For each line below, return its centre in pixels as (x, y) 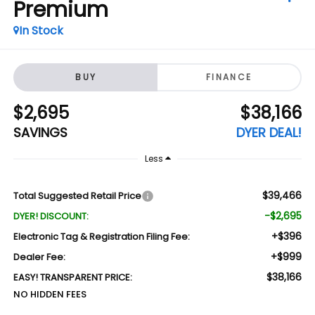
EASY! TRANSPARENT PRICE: (72, 278)
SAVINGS (40, 132)
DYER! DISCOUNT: (51, 217)
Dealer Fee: (39, 257)
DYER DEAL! (269, 132)
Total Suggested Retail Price (77, 196)
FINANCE (229, 77)
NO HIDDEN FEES (50, 295)
